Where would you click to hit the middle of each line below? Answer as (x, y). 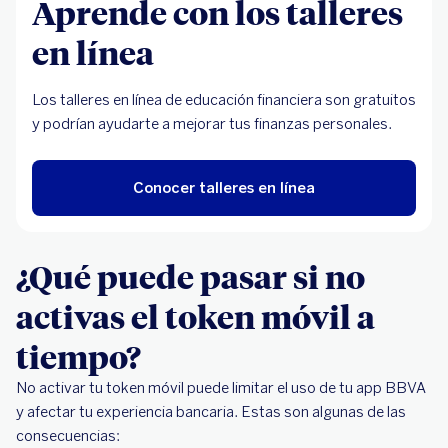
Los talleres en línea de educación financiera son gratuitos (224, 100)
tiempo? (78, 356)
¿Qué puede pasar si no (190, 276)
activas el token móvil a (195, 316)
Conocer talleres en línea (224, 188)
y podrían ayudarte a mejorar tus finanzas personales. (212, 124)
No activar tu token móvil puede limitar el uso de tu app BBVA (221, 388)
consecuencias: (68, 436)
